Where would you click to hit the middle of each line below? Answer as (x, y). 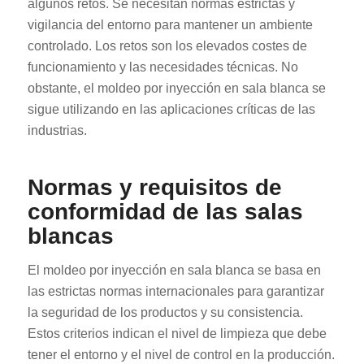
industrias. (57, 131)
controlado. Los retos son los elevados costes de (167, 46)
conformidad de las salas (165, 212)
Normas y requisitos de (154, 188)
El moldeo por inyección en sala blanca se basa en (174, 270)
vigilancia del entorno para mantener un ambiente (170, 25)
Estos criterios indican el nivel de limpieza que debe (177, 334)
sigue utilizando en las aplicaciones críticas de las (171, 110)
